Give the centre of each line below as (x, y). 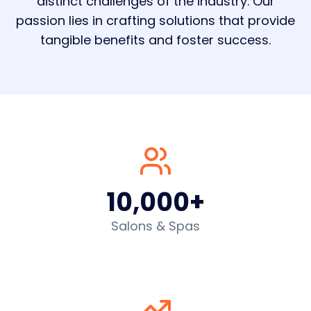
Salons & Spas (155, 226)
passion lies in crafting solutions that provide (155, 20)
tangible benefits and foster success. (155, 40)
